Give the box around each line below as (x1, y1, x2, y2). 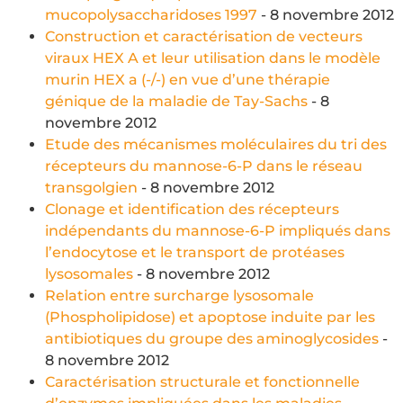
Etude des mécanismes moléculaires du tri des (45, 135, 387, 153)
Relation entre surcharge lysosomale (45, 286, 314, 304)
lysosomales (45, 264, 133, 282)
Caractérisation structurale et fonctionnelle (45, 372, 360, 390)
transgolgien (45, 178, 138, 196)
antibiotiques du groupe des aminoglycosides (45, 329, 379, 347)
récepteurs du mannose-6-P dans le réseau (45, 157, 363, 175)
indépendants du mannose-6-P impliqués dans (45, 221, 390, 239)
